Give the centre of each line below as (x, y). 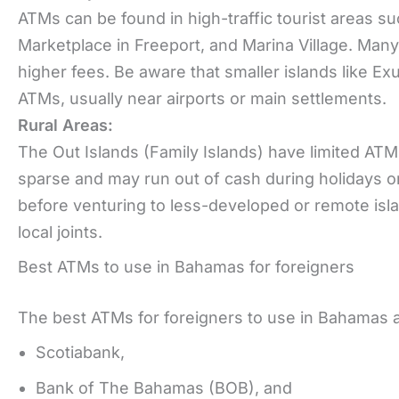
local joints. (60, 232)
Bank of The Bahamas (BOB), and (164, 387)
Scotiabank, (80, 352)
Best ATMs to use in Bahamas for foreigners (186, 266)
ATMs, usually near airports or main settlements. (202, 98)
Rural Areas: (65, 125)
